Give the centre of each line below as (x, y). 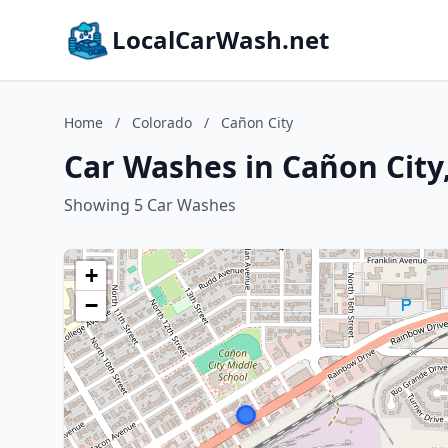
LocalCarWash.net (220, 39)
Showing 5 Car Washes (150, 205)
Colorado (162, 122)
